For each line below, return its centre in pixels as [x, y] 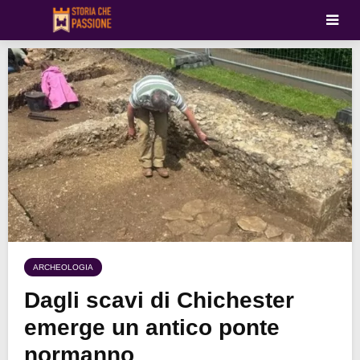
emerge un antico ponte [152, 328]
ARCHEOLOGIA [63, 268]
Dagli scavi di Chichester [159, 301]
